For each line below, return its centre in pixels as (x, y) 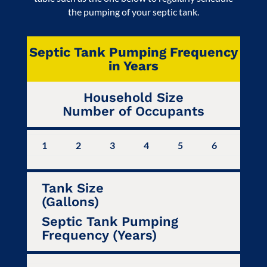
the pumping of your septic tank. (133, 11)
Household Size (133, 97)
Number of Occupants (133, 111)
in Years (133, 66)
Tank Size (72, 188)
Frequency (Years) (99, 235)
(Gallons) (70, 201)
